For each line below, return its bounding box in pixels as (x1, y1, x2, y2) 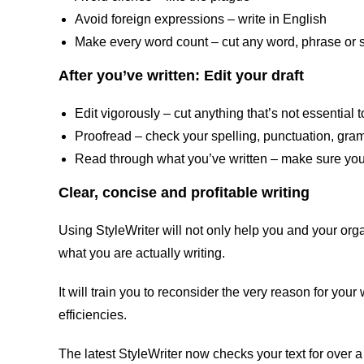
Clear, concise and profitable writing (58, 184, 310, 201)
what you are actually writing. (58, 246, 225, 261)
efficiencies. (58, 308, 127, 323)
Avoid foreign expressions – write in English (75, 12, 327, 27)
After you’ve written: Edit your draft (58, 67, 304, 84)
